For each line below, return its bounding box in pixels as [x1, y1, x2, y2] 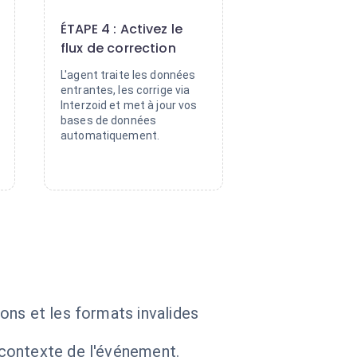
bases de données [61, 114, 157, 127]
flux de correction [61, 39, 176, 57]
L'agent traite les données [61, 69, 196, 81]
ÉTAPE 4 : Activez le [61, 20, 183, 38]
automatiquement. [61, 129, 160, 142]
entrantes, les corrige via [61, 84, 190, 96]
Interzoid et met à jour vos [61, 99, 198, 112]
